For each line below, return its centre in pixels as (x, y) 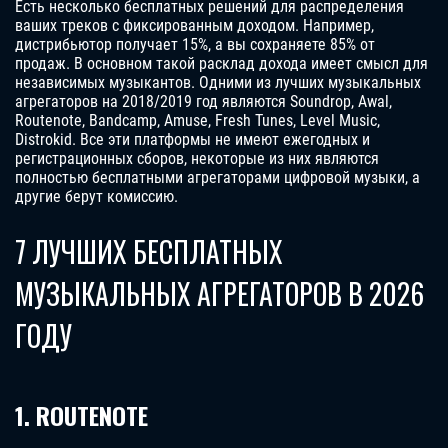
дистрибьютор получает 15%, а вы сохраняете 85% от (195, 45)
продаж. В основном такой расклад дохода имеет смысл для (221, 64)
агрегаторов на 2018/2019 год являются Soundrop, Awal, (203, 102)
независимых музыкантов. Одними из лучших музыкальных (218, 83)
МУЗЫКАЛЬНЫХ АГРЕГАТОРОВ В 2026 (219, 294)
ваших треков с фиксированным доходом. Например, (194, 26)
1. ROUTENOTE (81, 415)
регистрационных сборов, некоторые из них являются (197, 159)
